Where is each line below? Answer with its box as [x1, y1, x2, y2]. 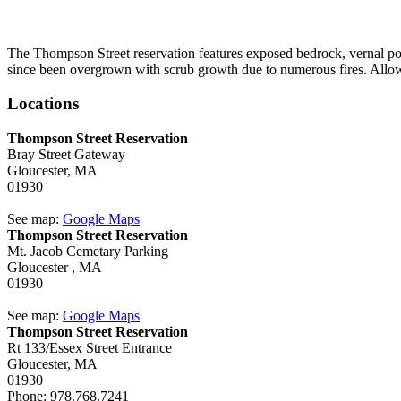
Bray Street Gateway [7, 147, 125, 163]
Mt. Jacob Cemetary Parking [7, 243, 168, 260]
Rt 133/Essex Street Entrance [7, 340, 172, 356]
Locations [7, 94, 79, 114]
